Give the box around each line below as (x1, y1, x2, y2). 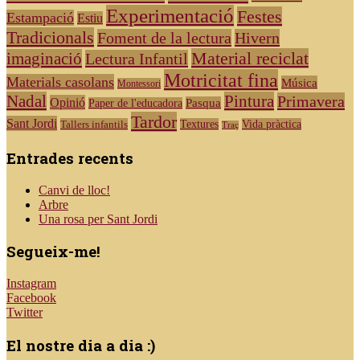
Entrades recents (6, 147, 133, 168)
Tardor (131, 112, 177, 133)
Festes (237, 6, 282, 27)
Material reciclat (191, 48, 309, 69)
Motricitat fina (164, 69, 278, 92)
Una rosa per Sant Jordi (39, 211, 157, 226)
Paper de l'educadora (88, 97, 182, 110)
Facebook (6, 291, 56, 305)
